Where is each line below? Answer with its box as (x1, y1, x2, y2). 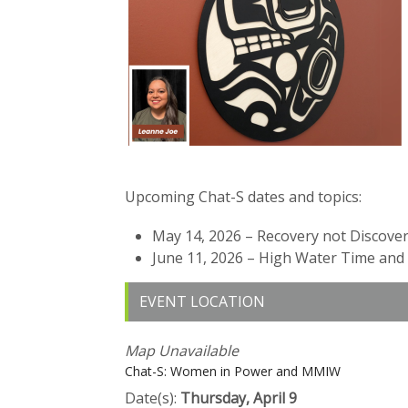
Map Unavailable (125, 340, 239, 361)
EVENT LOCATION (139, 291, 265, 311)
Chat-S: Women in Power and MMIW (125, 362, 341, 380)
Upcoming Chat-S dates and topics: (125, 186, 362, 207)
